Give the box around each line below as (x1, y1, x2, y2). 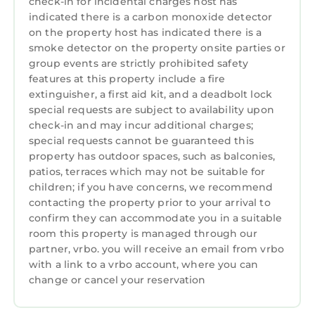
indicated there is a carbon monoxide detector (29, 11, 273, 23)
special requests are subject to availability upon (29, 103, 274, 116)
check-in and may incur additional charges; (29, 119, 253, 131)
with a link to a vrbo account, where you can (29, 258, 259, 271)
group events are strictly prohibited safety (29, 57, 249, 70)
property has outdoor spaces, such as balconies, (29, 150, 276, 162)
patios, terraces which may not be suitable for (29, 165, 266, 178)
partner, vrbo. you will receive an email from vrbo (29, 243, 285, 255)
